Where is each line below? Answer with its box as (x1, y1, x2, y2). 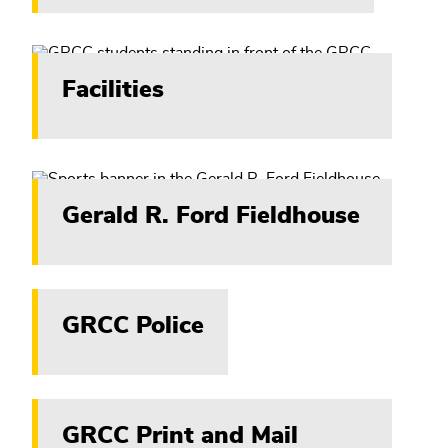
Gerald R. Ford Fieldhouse (62, 203, 360, 228)
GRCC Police (62, 313, 204, 338)
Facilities (62, 77, 164, 102)
